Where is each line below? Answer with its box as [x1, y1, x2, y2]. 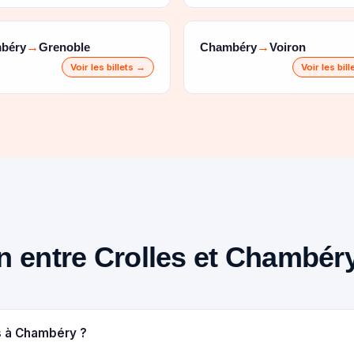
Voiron [269, 40, 306, 54]
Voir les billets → [70, 62, 145, 73]
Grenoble [39, 40, 90, 54]
